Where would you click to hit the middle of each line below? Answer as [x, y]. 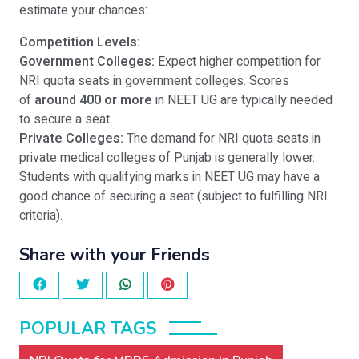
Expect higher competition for [238, 62]
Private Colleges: [71, 139]
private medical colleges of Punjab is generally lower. [167, 158]
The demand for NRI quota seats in [222, 139]
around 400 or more [93, 101]
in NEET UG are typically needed [242, 101]
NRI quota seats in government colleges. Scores [154, 81]
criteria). [41, 216]
